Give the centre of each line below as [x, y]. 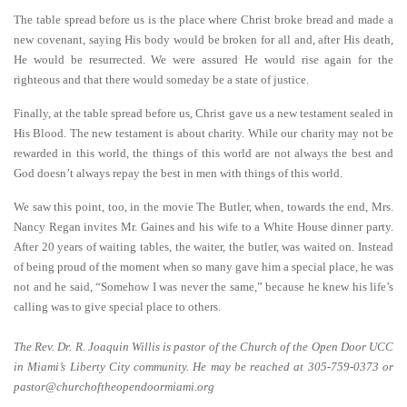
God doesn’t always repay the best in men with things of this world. [178, 173]
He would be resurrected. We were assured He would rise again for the [203, 60]
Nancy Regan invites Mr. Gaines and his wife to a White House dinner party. [203, 227]
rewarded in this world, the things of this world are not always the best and [203, 153]
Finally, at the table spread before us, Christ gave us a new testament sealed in [203, 113]
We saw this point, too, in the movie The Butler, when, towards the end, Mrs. [203, 207]
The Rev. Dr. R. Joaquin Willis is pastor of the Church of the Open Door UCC [203, 347]
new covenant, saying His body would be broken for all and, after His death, [203, 40]
